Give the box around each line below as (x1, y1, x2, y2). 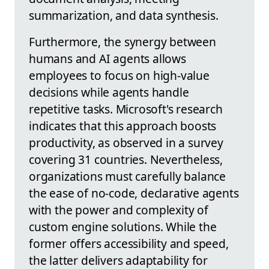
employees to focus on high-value (29, 67, 210, 83)
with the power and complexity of (29, 201, 208, 218)
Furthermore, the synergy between (29, 33, 216, 50)
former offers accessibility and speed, (29, 235, 229, 252)
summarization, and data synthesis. (29, 7, 219, 23)
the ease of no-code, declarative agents (29, 184, 239, 201)
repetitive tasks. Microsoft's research (29, 100, 223, 117)
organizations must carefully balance (29, 168, 226, 184)
